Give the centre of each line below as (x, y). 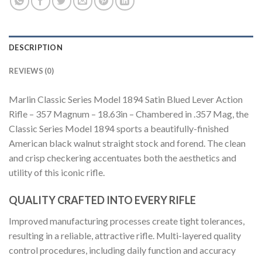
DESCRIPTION (36, 47)
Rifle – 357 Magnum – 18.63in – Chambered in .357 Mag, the (129, 113)
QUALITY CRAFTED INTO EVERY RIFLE (102, 200)
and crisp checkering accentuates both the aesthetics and (123, 157)
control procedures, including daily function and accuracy (122, 250)
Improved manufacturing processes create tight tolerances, (127, 220)
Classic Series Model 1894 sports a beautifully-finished (119, 128)
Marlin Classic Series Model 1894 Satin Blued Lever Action (126, 99)
